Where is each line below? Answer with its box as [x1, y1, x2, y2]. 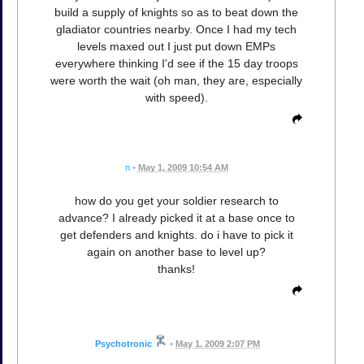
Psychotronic [95, 339, 152, 349]
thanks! [158, 262, 195, 276]
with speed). [145, 91, 208, 105]
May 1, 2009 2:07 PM [175, 339, 260, 349]
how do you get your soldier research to [74, 194, 279, 208]
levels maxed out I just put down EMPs [77, 40, 275, 54]
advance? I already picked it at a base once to [58, 211, 295, 225]
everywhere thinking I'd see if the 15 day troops [54, 57, 298, 71]
